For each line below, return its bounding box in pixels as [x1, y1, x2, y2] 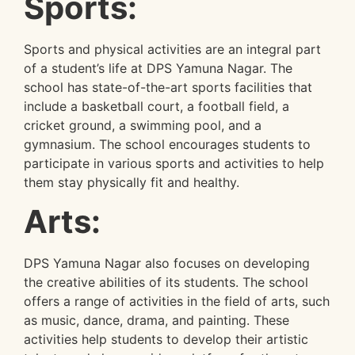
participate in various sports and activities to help [24, 155, 324, 171]
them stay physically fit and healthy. [24, 174, 239, 190]
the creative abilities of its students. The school [24, 274, 308, 291]
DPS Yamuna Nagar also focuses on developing [24, 255, 310, 272]
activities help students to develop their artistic [24, 331, 308, 348]
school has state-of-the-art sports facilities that [24, 78, 312, 95]
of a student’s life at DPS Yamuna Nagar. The [24, 59, 292, 76]
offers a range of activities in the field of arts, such [24, 293, 330, 310]
